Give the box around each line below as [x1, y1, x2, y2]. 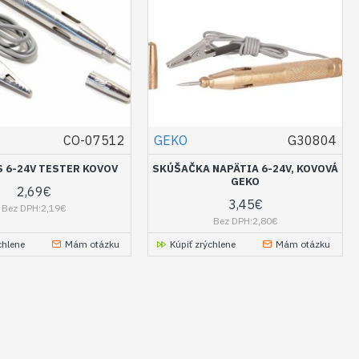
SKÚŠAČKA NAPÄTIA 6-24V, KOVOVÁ [152, 161, 339, 175]
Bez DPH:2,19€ [2, 201, 67, 214]
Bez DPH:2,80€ [212, 214, 278, 227]
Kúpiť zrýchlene [170, 237, 236, 250]
